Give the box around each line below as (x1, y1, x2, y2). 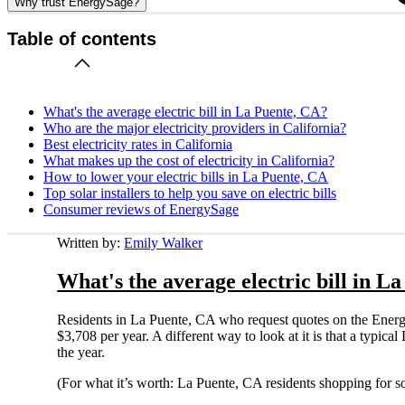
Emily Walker (124, 234, 203, 250)
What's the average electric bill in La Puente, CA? (43, 103, 327, 119)
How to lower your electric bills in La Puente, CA (43, 168, 328, 184)
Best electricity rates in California (43, 136, 232, 152)
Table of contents (7, 29, 156, 50)
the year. (57, 344, 109, 360)
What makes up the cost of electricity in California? (43, 152, 334, 168)
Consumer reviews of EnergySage (43, 201, 239, 217)
